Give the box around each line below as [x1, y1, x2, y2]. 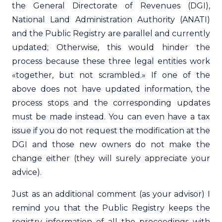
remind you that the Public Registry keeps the [12, 203, 210, 213]
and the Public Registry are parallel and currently [12, 28, 210, 38]
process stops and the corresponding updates [12, 98, 210, 108]
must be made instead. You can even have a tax [12, 111, 210, 121]
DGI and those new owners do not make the [12, 139, 210, 149]
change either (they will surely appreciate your [12, 153, 210, 163]
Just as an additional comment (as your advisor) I [12, 189, 210, 199]
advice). [12, 167, 42, 177]
